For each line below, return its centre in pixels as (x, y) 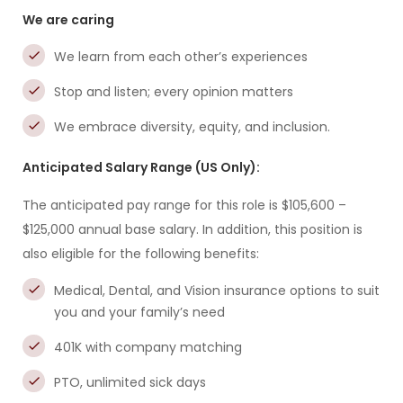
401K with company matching (148, 347)
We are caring (68, 20)
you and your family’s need (139, 312)
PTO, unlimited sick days (130, 382)
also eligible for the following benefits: (141, 254)
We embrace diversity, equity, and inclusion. (192, 127)
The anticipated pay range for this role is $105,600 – (184, 205)
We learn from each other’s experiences (181, 57)
